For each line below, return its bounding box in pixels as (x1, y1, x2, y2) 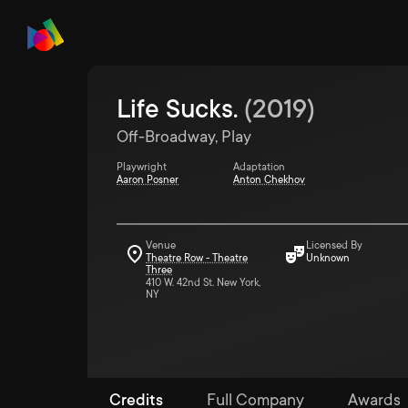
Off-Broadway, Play (117, 127, 251, 146)
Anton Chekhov (233, 174, 305, 186)
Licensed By (306, 240, 362, 251)
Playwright (117, 161, 167, 173)
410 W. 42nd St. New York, (146, 277, 260, 289)
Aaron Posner (117, 174, 178, 186)
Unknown (306, 252, 350, 264)
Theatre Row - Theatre (146, 252, 248, 264)
